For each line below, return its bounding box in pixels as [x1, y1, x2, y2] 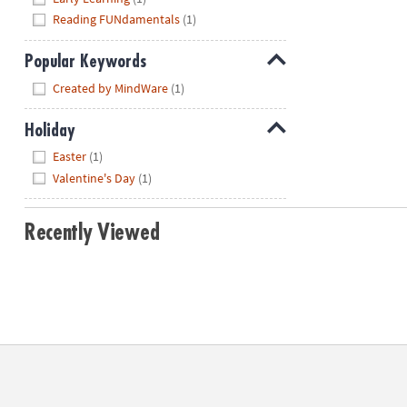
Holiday [24, 121, 75, 139]
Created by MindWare [53, 79, 169, 96]
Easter [53, 148, 87, 165]
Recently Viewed [24, 221, 160, 243]
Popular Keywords [24, 53, 146, 71]
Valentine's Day [53, 169, 136, 186]
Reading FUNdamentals [53, 11, 181, 28]
